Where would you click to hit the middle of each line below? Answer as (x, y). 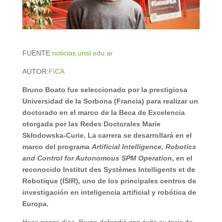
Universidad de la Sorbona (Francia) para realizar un (110, 101)
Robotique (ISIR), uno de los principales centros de (109, 181)
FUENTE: (37, 53)
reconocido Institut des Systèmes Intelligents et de (109, 170)
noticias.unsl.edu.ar (82, 53)
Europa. (35, 204)
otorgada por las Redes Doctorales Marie (91, 124)
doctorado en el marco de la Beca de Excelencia (103, 113)
